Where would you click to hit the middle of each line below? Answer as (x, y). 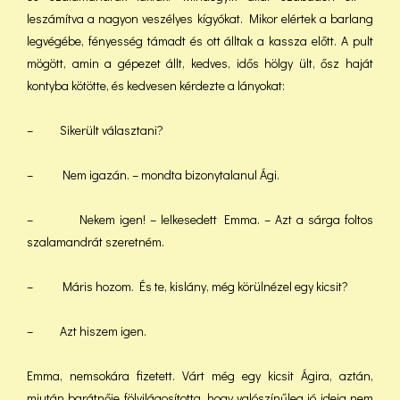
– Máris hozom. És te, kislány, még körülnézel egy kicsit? (187, 286)
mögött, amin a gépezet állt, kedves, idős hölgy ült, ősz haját (200, 63)
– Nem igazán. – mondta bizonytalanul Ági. (153, 175)
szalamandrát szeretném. (96, 242)
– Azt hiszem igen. (87, 331)
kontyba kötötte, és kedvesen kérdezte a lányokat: (156, 85)
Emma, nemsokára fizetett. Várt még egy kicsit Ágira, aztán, (200, 375)
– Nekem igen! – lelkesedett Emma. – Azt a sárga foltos (200, 219)
